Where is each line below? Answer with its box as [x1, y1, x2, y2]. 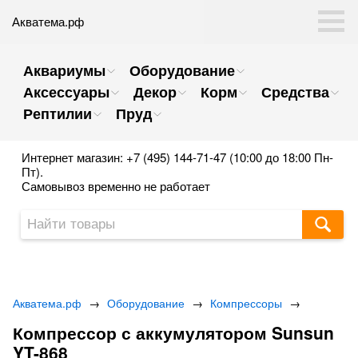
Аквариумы [23, 60, 105, 81]
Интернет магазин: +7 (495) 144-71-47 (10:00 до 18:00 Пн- [22, 149, 333, 165]
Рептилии [23, 103, 92, 124]
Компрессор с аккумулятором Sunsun [13, 320, 334, 344]
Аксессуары [23, 82, 109, 102]
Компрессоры [210, 295, 282, 311]
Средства [261, 82, 329, 102]
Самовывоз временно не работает [22, 177, 210, 194]
